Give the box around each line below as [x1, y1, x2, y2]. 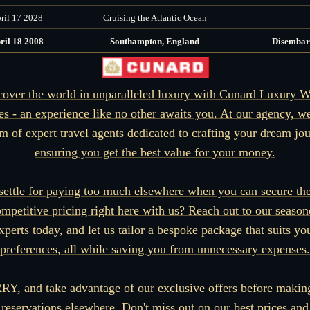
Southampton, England [110, 35, 199, 46]
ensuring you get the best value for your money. [35, 145, 275, 160]
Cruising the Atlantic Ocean [102, 12, 207, 23]
